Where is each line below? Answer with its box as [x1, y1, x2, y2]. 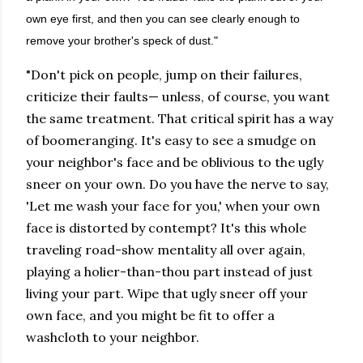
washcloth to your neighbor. [26, 329, 199, 345]
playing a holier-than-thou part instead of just [26, 263, 313, 280]
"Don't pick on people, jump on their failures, [26, 66, 302, 83]
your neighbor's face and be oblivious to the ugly [26, 154, 323, 170]
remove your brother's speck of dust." [26, 35, 218, 47]
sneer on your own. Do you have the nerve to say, [26, 176, 329, 192]
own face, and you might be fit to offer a [26, 307, 275, 323]
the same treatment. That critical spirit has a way [26, 110, 333, 126]
